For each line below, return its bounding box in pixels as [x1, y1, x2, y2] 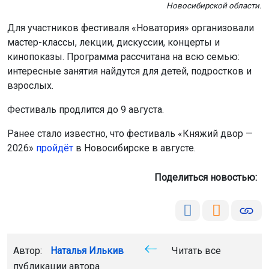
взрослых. [7, 80, 56, 92]
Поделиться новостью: [154, 172, 262, 184]
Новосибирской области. [166, 1, 262, 11]
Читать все [169, 245, 221, 257]
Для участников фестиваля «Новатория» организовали [7, 22, 254, 34]
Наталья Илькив [50, 245, 124, 257]
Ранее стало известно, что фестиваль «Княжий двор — [7, 128, 253, 140]
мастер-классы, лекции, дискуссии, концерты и [7, 37, 220, 49]
